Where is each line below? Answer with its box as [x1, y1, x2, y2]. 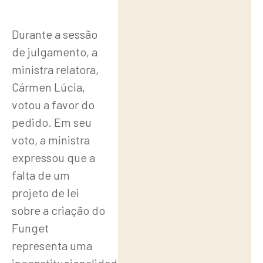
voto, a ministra [12, 133, 90, 147]
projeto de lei [12, 186, 79, 200]
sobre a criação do [12, 203, 105, 218]
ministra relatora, [12, 62, 99, 77]
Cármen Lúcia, [12, 80, 85, 95]
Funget [12, 221, 49, 235]
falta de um [12, 168, 70, 183]
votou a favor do [12, 97, 95, 112]
